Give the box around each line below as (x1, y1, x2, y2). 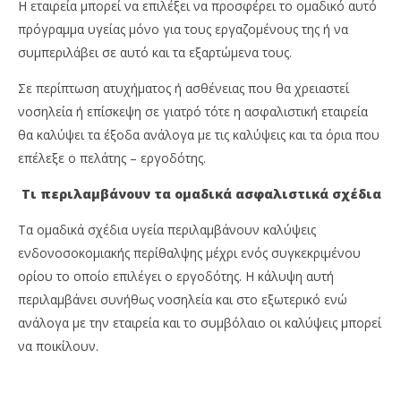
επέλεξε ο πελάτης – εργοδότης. (18, 149, 206, 167)
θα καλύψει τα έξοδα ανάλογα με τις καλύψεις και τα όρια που (18, 126, 380, 144)
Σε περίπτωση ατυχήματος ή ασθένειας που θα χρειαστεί (18, 80, 349, 98)
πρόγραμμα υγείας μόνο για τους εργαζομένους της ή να (18, 21, 348, 38)
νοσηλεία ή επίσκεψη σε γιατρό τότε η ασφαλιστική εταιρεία (18, 103, 368, 121)
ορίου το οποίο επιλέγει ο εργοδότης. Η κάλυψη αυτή (18, 268, 334, 286)
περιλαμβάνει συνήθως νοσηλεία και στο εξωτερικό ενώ (18, 291, 347, 309)
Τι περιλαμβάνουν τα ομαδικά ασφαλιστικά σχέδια (18, 185, 381, 203)
